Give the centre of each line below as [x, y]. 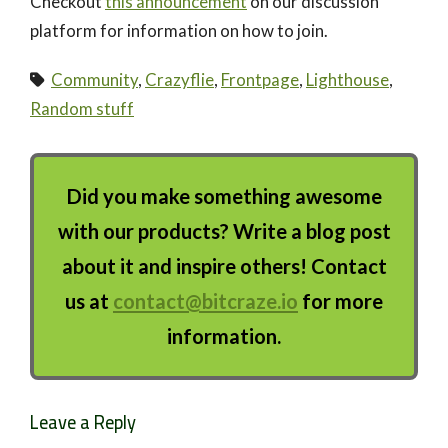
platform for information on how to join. [179, 31]
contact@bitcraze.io [205, 301]
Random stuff [82, 109]
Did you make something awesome [224, 196]
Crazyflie [179, 80]
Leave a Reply [85, 423]
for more [340, 301]
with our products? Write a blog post [224, 231]
